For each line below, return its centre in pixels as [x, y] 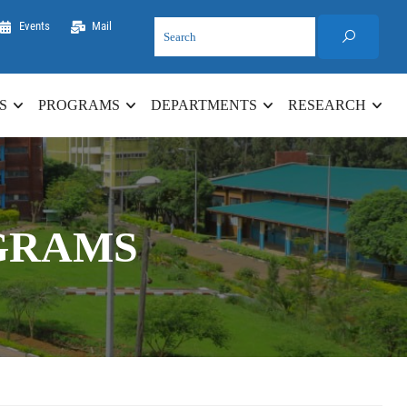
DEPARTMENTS [204, 105]
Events [34, 26]
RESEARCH [327, 105]
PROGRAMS [79, 105]
